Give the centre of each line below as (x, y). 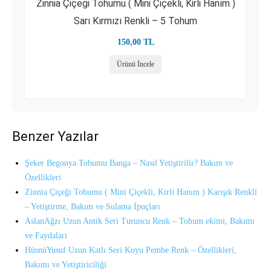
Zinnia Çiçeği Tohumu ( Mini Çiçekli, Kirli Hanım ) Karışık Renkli (141, 192)
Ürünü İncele (135, 64)
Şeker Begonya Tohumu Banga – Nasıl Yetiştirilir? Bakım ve (129, 163)
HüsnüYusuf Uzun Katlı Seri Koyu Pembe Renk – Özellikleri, (131, 250)
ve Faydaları (46, 236)
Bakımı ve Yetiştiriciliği (66, 265)
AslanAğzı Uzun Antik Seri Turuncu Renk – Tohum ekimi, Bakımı (140, 221)
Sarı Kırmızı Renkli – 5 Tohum (135, 21)
